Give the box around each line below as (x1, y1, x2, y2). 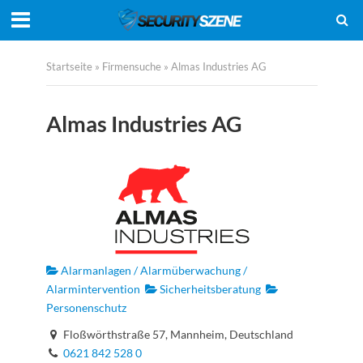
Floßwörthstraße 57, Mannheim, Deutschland (60, 327, 293, 342)
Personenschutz (45, 301, 126, 314)
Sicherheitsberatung (156, 282, 261, 296)
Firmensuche (101, 61, 161, 73)
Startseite (45, 61, 92, 73)
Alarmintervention (45, 282, 140, 296)
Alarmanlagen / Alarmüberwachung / (58, 263, 247, 277)
